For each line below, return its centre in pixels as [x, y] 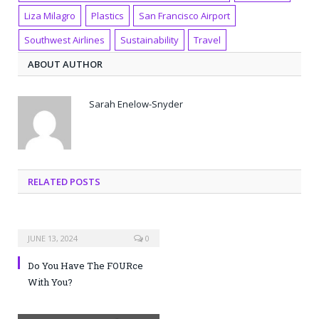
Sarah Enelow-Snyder [136, 104]
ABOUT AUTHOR [65, 64]
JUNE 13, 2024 [53, 238]
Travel [208, 40]
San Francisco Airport [185, 16]
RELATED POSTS [64, 182]
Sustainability [149, 40]
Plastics [107, 16]
